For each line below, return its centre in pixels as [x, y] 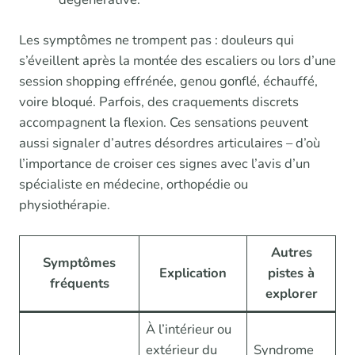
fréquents [79, 283]
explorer [291, 293]
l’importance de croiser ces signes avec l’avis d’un [164, 163]
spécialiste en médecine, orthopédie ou [134, 184]
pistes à [291, 273]
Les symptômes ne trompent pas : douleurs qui [157, 40]
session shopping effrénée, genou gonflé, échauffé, [168, 81]
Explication [193, 273]
